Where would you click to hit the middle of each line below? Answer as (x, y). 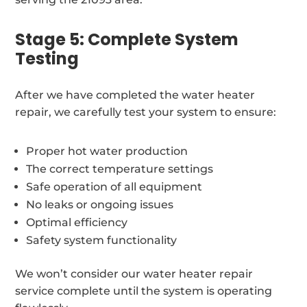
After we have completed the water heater (135, 95)
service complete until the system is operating (144, 291)
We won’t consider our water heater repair (134, 273)
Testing (47, 58)
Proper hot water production (107, 151)
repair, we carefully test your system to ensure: (146, 112)
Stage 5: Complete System (127, 39)
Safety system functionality (102, 240)
